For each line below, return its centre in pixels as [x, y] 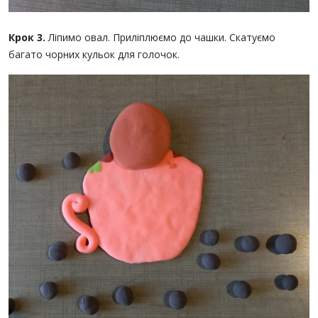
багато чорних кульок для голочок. [94, 54]
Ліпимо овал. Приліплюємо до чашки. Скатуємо [160, 37]
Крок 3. [27, 37]
